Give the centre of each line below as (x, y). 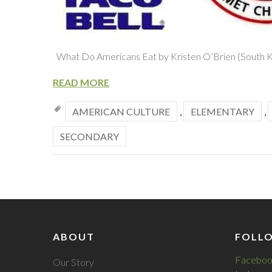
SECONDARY (90, 136)
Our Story (73, 262)
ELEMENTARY (223, 111)
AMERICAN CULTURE (121, 111)
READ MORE (81, 82)
